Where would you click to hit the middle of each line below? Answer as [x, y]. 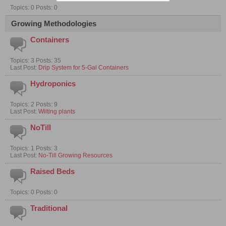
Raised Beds [52, 171]
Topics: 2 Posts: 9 [34, 104]
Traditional [49, 208]
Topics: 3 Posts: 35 [36, 60]
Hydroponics [53, 83]
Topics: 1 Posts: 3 [34, 148]
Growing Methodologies [54, 23]
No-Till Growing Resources [75, 155]
